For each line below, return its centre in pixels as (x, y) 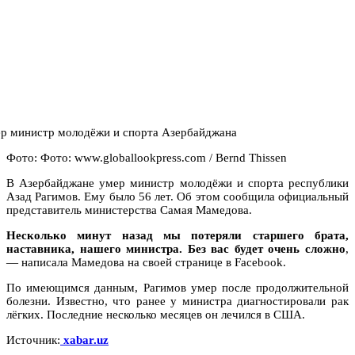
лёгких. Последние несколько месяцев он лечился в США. (156, 314)
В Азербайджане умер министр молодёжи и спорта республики (177, 183)
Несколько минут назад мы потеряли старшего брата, (177, 235)
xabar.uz (84, 340)
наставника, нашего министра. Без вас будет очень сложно (176, 248)
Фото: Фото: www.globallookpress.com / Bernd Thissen (147, 157)
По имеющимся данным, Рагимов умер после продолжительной (177, 287)
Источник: (33, 340)
